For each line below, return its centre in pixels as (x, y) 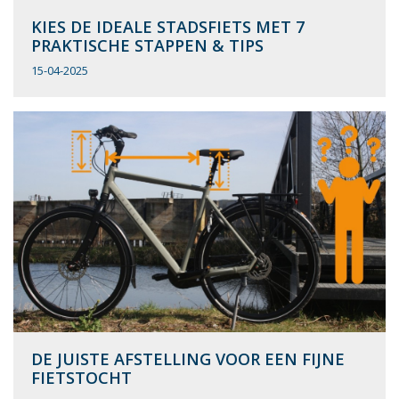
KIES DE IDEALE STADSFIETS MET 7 (168, 26)
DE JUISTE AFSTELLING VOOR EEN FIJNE (188, 358)
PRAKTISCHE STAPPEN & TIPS (147, 45)
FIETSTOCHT (81, 377)
